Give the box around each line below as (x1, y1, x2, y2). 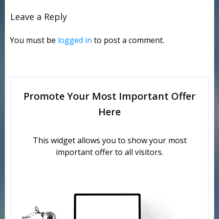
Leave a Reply (10, 11, 67, 22)
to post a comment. (92, 35, 164, 45)
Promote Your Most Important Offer (23, 89, 196, 103)
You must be (10, 35, 58, 45)
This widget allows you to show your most (32, 135, 187, 146)
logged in (58, 35, 92, 45)
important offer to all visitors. (56, 147, 163, 158)
